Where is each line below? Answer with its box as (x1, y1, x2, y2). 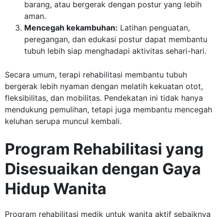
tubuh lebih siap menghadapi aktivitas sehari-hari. (24, 46, 206, 56)
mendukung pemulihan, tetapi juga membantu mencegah (5, 105, 212, 115)
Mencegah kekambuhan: (24, 23, 118, 33)
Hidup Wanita (5, 179, 107, 199)
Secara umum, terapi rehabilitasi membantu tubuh (5, 70, 187, 80)
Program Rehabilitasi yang (5, 139, 203, 159)
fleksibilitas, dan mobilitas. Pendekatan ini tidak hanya (5, 93, 203, 103)
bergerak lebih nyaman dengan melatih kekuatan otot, (5, 81, 203, 92)
